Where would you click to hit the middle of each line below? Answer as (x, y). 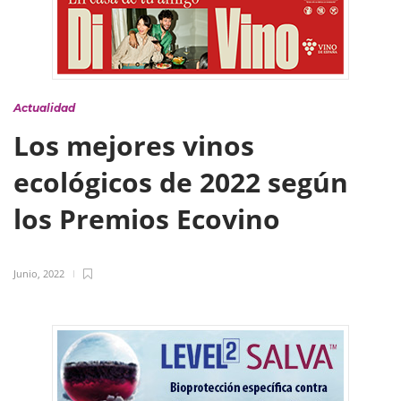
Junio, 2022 (39, 273)
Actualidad (44, 108)
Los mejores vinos (134, 145)
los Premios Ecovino (150, 219)
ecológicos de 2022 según (181, 182)
